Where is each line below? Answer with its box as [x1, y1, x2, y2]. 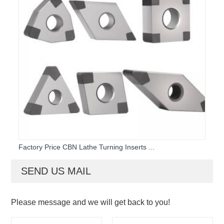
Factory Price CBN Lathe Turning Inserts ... [18, 143, 155, 151]
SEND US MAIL [21, 165, 91, 177]
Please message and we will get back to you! [11, 198, 170, 207]
